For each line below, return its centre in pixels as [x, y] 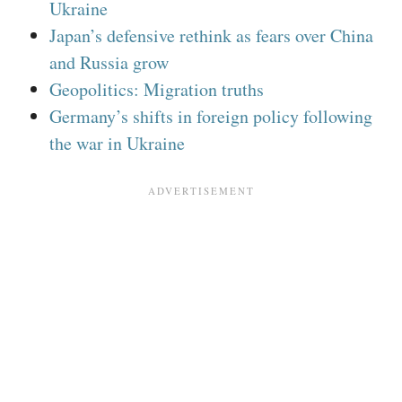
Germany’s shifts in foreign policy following [211, 117]
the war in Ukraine [117, 144]
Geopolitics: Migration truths [157, 90]
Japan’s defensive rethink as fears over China [211, 36]
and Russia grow [109, 63]
